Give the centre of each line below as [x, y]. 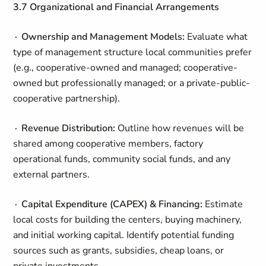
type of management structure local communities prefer [133, 52]
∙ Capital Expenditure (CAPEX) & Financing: [108, 204]
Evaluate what [216, 37]
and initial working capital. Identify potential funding [124, 235]
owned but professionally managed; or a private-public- [132, 83]
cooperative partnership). [67, 99]
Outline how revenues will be [180, 128]
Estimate [223, 204]
